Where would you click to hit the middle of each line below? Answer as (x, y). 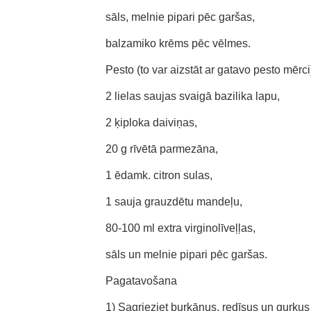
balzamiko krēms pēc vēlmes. (178, 43)
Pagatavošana (141, 281)
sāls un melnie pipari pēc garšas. (186, 254)
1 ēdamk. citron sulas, (159, 175)
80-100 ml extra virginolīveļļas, (180, 228)
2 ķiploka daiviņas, (151, 123)
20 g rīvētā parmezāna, (162, 149)
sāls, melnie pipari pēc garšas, (180, 17)
